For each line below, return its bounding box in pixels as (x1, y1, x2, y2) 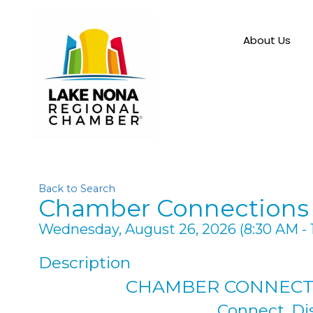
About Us (242, 33, 291, 48)
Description (38, 253, 131, 272)
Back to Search (38, 182, 115, 195)
